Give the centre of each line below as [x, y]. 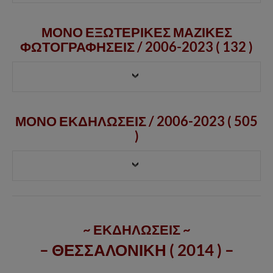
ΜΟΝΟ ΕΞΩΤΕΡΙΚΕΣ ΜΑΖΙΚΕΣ [136, 32]
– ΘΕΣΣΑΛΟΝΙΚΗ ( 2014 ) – [136, 250]
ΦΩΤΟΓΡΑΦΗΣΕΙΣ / [83, 46]
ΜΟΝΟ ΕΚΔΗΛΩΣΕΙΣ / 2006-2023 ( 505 [136, 121]
